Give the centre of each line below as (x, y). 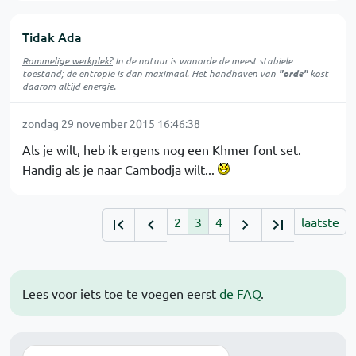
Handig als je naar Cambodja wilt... (120, 169)
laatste (320, 221)
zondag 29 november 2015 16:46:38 (111, 123)
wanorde (197, 60)
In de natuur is (146, 60)
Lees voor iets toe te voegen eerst (121, 293)
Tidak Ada (52, 36)
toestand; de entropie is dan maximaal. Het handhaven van (150, 73)
